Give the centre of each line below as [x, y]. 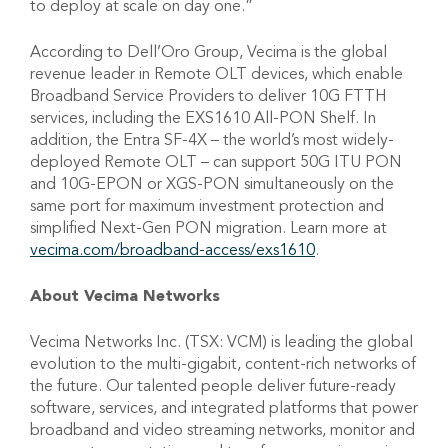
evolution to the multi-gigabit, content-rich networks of [223, 363]
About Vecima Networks [127, 295]
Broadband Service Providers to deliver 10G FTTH [208, 95]
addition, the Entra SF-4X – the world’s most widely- [212, 139]
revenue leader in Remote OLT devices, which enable [216, 73]
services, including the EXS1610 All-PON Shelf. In [203, 117]
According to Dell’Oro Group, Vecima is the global [208, 51]
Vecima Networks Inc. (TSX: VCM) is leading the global [221, 341]
